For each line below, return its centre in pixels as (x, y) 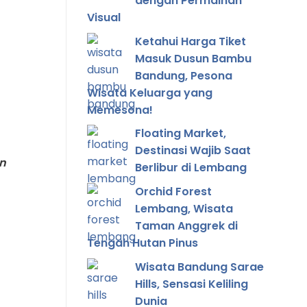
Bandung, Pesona (184, 75)
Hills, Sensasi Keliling (192, 284)
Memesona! (120, 110)
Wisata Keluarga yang (150, 93)
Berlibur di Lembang (191, 168)
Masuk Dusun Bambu (193, 58)
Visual (104, 18)
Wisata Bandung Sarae (199, 267)
